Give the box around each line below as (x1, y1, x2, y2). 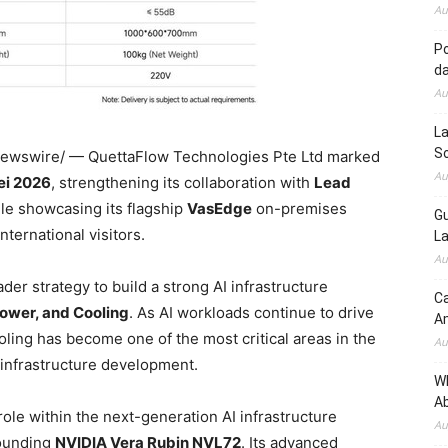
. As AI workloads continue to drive (129, 302, 374, 322)
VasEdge (187, 198, 252, 218)
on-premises (252, 198, 347, 218)
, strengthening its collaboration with (51, 172, 314, 192)
